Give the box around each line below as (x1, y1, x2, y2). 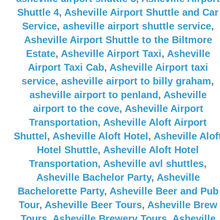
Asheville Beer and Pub (109, 186, 219, 196)
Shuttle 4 (17, 7, 59, 18)
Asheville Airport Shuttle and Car (64, 7, 219, 18)
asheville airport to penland (29, 89, 158, 100)
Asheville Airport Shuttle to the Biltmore (24, 34, 212, 45)
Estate (26, 48, 55, 59)
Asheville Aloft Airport (103, 117, 207, 128)
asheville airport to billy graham (61, 76, 211, 86)
